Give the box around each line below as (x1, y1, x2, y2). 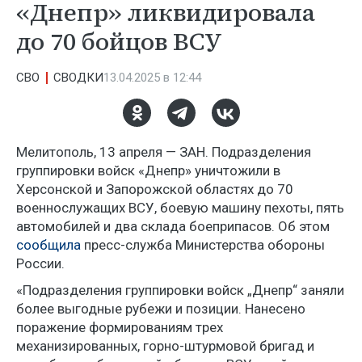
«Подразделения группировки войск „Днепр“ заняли (16, 282, 344, 298)
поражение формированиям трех (16, 319, 223, 335)
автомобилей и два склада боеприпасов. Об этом (16, 218, 330, 234)
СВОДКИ (53, 70, 103, 85)
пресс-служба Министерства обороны (81, 237, 325, 253)
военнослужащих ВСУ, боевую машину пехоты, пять (16, 200, 344, 216)
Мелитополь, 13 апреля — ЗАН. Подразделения (16, 144, 311, 160)
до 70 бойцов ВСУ (16, 25, 222, 58)
